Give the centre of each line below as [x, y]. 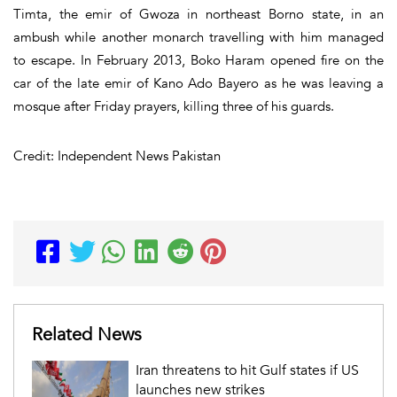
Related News [87, 334]
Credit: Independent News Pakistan [117, 156]
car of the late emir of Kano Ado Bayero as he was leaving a [198, 83]
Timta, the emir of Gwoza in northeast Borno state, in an [198, 14]
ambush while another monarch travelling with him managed [198, 37]
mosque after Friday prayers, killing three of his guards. [174, 106]
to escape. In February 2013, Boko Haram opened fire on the [198, 60]
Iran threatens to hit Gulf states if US [247, 370]
